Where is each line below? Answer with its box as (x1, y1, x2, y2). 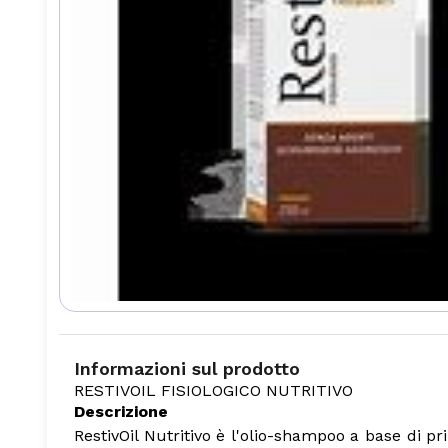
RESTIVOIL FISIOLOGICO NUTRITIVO (74, 380, 353, 400)
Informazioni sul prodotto (74, 357, 300, 379)
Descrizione (74, 401, 168, 421)
